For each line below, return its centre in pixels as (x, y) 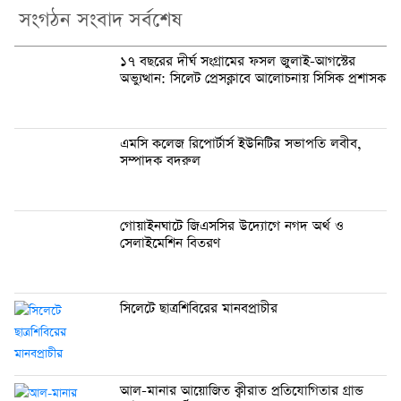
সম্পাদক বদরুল (160, 161)
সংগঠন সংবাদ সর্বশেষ (100, 20)
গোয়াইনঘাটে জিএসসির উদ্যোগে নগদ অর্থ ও (232, 226)
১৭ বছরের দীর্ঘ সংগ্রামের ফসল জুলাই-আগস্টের (238, 61)
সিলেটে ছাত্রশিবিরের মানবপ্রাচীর (199, 308)
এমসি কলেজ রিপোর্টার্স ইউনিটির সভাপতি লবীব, (241, 144)
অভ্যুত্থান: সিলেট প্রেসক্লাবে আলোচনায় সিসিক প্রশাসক (253, 78)
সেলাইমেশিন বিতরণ (172, 243)
